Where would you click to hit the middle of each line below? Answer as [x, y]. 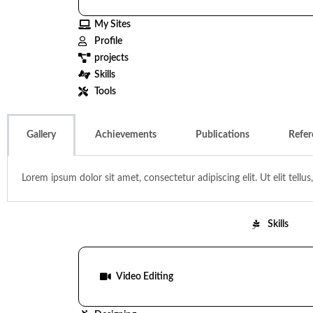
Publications [223, 135]
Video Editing [144, 277]
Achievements [126, 135]
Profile [108, 41]
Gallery [41, 135]
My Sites [112, 24]
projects [111, 58]
